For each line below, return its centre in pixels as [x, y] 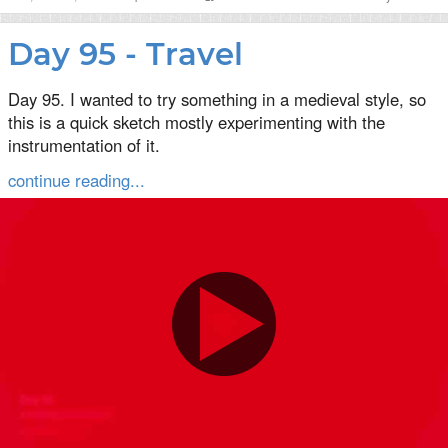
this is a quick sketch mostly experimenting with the [196, 121]
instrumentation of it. [84, 144]
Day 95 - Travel [125, 53]
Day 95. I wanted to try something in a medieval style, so [217, 98]
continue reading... [76, 179]
